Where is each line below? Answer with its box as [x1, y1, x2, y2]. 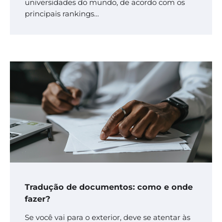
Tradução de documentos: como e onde [25, 181, 193, 192]
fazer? [25, 193, 50, 204]
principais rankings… [25, 9, 99, 18]
